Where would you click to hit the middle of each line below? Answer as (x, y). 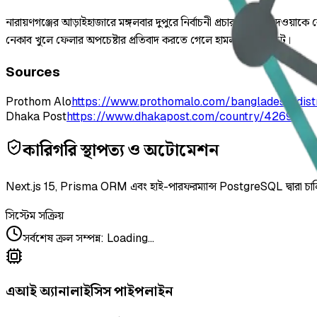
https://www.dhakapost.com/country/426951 (185, 116)
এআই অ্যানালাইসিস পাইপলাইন (90, 292)
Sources (33, 71)
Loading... (131, 238)
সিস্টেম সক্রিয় (35, 216)
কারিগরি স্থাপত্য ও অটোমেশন (121, 150)
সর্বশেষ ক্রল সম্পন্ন (62, 238)
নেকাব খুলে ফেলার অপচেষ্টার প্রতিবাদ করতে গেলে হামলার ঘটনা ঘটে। (148, 40)
